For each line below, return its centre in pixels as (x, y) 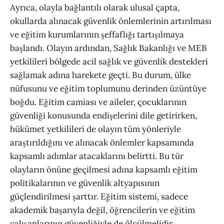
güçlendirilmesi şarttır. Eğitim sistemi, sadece (99, 196)
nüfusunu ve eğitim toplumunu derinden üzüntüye (108, 88)
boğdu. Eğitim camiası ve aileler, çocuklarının (98, 102)
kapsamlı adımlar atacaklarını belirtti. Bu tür (97, 156)
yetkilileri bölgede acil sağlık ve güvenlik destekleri (109, 61)
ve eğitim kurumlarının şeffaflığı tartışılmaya (97, 34)
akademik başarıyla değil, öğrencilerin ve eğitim (102, 210)
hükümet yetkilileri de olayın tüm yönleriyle (95, 129)
